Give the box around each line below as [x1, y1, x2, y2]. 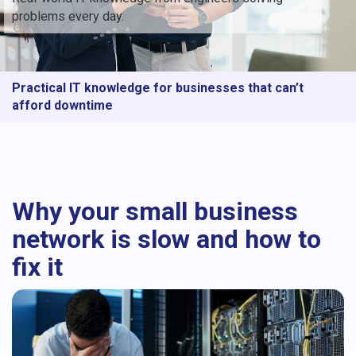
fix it [12, 251, 63, 282]
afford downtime [12, 97, 113, 113]
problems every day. [12, 8, 124, 24]
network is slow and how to [12, 223, 321, 254]
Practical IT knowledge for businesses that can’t [12, 79, 304, 95]
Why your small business [12, 195, 298, 226]
